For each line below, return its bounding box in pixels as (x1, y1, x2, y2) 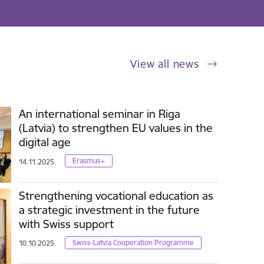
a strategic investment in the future (19, 202, 200, 217)
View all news (130, 57, 203, 71)
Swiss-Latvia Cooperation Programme (72, 237, 194, 247)
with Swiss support (19, 216, 114, 231)
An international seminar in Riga (19, 107, 181, 121)
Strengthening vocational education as (19, 188, 214, 203)
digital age (19, 135, 71, 150)
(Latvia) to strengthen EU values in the (19, 121, 213, 136)
